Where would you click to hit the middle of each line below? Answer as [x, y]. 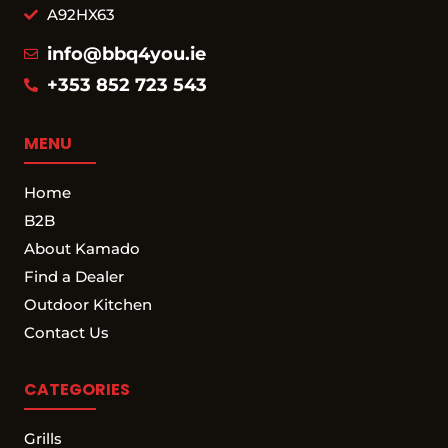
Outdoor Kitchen [88, 304]
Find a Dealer [74, 276]
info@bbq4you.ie [126, 53]
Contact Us [66, 332]
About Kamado [82, 248]
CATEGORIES [77, 389]
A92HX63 [80, 14]
